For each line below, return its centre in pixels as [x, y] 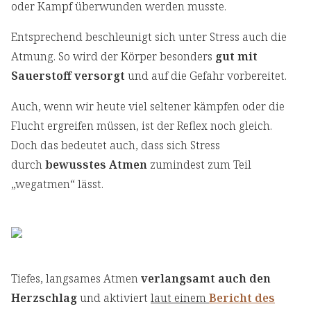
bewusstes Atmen [96, 165]
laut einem [180, 298]
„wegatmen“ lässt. [57, 184]
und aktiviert [114, 298]
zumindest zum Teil [199, 165]
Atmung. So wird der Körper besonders [113, 57]
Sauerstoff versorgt [68, 76]
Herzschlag [44, 298]
